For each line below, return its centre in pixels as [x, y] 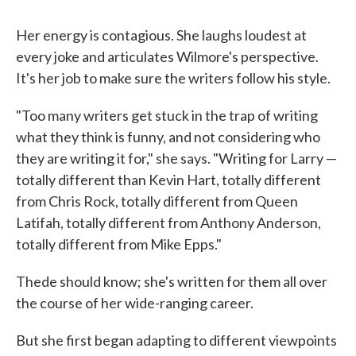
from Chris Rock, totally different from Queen [157, 201]
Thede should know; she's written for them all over [172, 282]
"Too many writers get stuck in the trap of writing [167, 116]
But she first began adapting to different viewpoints [176, 341]
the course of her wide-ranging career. [135, 303]
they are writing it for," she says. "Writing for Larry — [176, 159]
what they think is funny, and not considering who [168, 137]
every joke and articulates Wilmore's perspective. [167, 57]
